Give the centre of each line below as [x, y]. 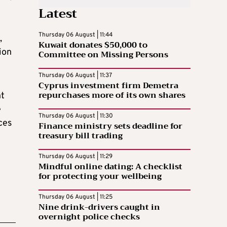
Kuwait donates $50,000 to [93, 45]
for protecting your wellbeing [100, 176]
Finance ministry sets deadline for [110, 126]
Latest [58, 13]
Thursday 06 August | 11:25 [75, 197]
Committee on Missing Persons [103, 54]
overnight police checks [89, 217]
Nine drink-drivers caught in [99, 207]
